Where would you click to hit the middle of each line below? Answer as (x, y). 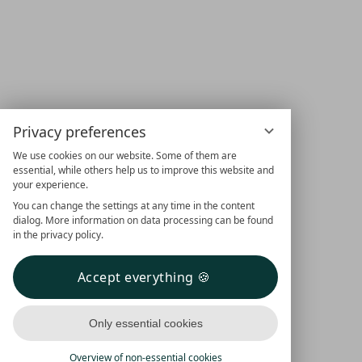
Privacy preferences (80, 132)
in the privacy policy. (58, 235)
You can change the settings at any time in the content (134, 206)
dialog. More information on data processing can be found (143, 220)
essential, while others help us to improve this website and (143, 170)
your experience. (51, 185)
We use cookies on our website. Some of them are (125, 156)
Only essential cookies (145, 323)
